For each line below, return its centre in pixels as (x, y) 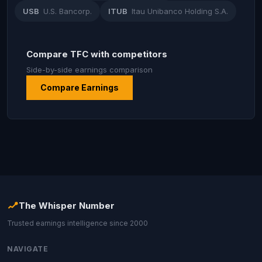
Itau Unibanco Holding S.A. (180, 11)
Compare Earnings (80, 87)
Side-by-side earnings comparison (89, 70)
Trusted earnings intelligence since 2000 (77, 223)
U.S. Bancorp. (68, 11)
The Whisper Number (67, 206)
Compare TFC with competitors (97, 54)
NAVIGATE (27, 249)
